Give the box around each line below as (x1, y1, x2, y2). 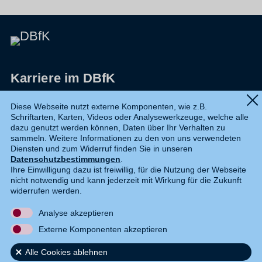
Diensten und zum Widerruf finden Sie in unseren (11, 144, 192, 154)
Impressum (11, 92, 80, 107)
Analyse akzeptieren (39, 208, 113, 218)
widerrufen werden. (11, 186, 82, 196)
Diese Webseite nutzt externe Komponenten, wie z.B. (11, 102, 207, 112)
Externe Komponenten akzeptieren (39, 225, 167, 235)
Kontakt (11, 177, 58, 192)
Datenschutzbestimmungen (11, 154, 120, 164)
